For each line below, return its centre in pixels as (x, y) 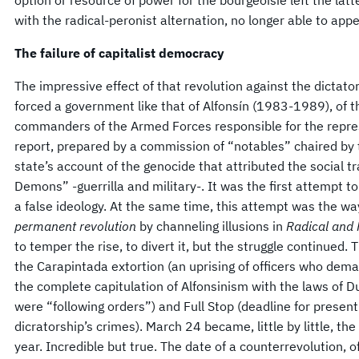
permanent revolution (77, 226)
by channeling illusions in (213, 226)
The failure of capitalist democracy (119, 52)
